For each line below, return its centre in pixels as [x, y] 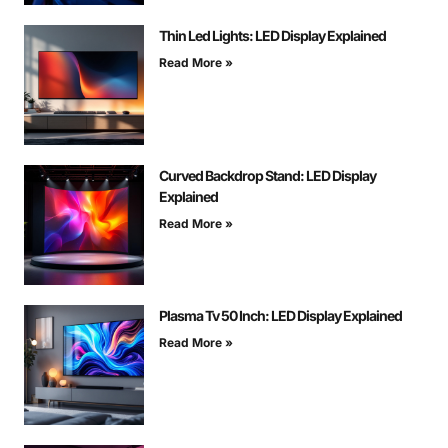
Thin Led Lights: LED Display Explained [272, 36]
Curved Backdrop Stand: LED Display [267, 176]
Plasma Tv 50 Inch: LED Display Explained [280, 316]
